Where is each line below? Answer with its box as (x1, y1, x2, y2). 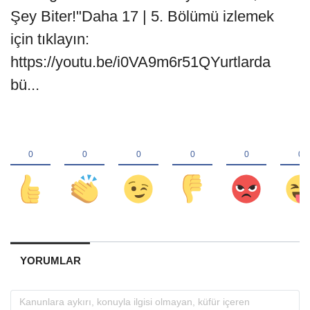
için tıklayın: (10, 30, 89, 48)
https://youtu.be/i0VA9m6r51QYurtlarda (10, 53, 271, 71)
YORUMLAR (19, 254, 81, 266)
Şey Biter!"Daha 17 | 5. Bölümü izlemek (10, 7, 274, 25)
